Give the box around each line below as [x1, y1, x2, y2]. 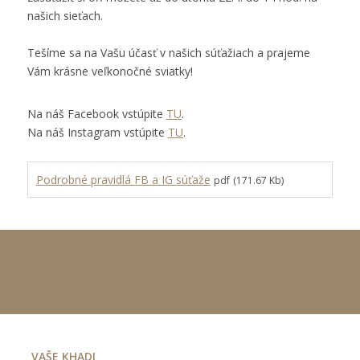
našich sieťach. [27, 8, 104, 23]
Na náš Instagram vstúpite [27, 125, 169, 140]
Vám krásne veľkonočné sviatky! [27, 63, 194, 79]
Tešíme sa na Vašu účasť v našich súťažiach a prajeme [27, 45, 311, 60]
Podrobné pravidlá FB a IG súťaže [36, 172, 211, 187]
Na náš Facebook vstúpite [27, 106, 167, 121]
